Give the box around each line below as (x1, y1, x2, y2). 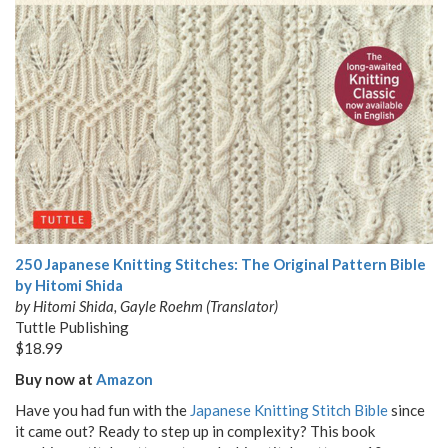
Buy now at (15, 369, 96, 388)
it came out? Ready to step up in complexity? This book (15, 421, 375, 440)
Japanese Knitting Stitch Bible (190, 400, 388, 419)
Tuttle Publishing (15, 317, 129, 336)
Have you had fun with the (15, 400, 190, 419)
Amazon (96, 369, 153, 388)
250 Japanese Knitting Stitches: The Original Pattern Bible (15, 254, 426, 273)
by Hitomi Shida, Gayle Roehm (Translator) (15, 296, 278, 315)
